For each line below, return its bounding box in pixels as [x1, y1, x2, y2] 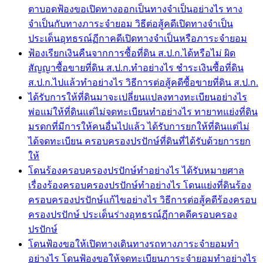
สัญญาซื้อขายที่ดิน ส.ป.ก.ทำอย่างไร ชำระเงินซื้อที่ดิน [28, 62, 244, 73]
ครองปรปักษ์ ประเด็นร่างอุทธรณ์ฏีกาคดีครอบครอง [28, 209, 237, 220]
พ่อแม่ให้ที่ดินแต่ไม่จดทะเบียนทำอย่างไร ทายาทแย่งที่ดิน [28, 106, 258, 117]
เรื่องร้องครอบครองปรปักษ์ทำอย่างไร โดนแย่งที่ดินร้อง [28, 180, 251, 190]
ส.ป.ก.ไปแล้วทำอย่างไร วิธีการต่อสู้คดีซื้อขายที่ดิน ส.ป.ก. [28, 77, 258, 87]
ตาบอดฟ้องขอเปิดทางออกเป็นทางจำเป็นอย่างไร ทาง [28, 4, 242, 14]
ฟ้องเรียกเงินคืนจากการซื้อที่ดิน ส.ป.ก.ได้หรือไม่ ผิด [28, 48, 235, 58]
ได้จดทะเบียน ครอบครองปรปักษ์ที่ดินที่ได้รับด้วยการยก [28, 136, 251, 146]
